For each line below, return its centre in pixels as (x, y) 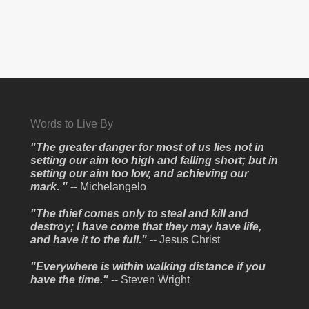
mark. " (49, 187)
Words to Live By (72, 124)
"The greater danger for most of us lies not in (148, 147)
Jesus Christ (190, 240)
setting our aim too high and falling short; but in (154, 160)
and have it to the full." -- (95, 240)
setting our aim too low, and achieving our (140, 173)
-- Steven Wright (149, 280)
